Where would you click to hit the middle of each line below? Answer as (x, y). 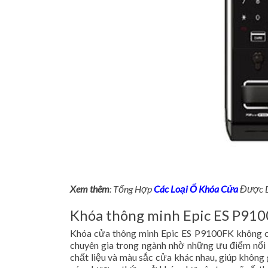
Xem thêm (90, 189)
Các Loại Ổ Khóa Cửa (196, 189)
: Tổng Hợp (132, 189)
